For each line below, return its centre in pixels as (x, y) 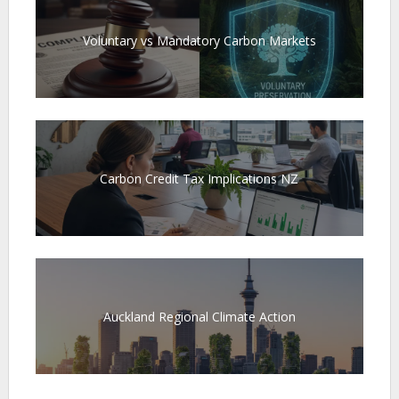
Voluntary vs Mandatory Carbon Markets (199, 40)
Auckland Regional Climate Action (199, 316)
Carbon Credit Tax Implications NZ (199, 178)
